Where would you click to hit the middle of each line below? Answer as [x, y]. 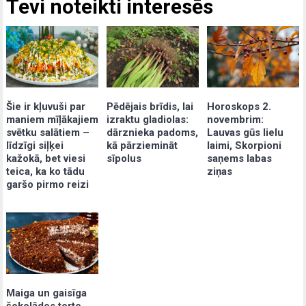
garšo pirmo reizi [48, 184]
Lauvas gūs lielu [246, 132]
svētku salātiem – [48, 132]
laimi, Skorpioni [245, 145]
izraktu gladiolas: [148, 119]
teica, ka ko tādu [46, 171]
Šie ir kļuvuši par [46, 106]
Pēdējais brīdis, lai [150, 106]
